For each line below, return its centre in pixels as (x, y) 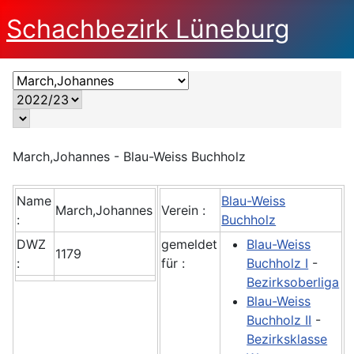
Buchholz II (279, 320)
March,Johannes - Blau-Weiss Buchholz (129, 156)
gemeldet (190, 244)
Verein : (184, 210)
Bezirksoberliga (293, 282)
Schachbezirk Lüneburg (148, 29)
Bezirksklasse (287, 339)
